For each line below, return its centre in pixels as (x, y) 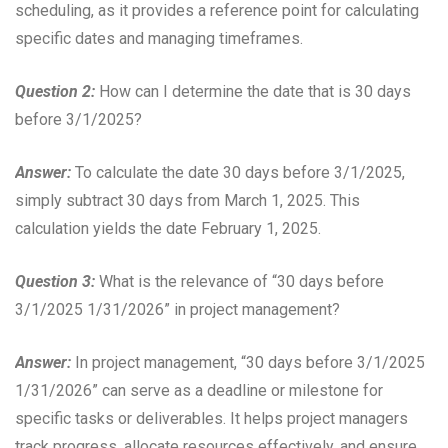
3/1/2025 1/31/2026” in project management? (177, 310)
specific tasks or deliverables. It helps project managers (211, 419)
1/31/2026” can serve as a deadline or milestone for (199, 391)
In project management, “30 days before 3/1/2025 (248, 363)
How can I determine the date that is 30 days (253, 92)
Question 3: (55, 282)
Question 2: (55, 92)
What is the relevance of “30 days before (239, 282)
